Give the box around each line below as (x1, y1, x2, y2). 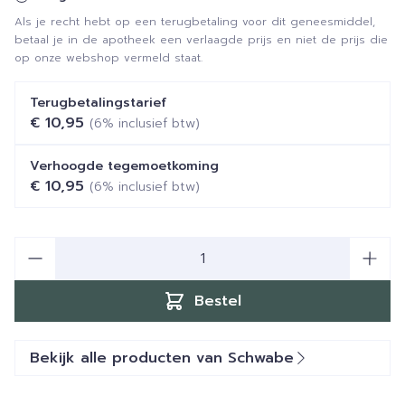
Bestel (194, 290, 241, 312)
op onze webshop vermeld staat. (14, 50, 202, 66)
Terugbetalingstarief (30, 93, 166, 112)
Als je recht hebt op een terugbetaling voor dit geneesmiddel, (14, 14, 375, 30)
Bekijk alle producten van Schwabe (30, 347, 294, 369)
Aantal (14, 235, 56, 257)
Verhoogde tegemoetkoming (30, 156, 219, 175)
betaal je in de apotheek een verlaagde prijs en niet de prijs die (14, 32, 388, 48)
